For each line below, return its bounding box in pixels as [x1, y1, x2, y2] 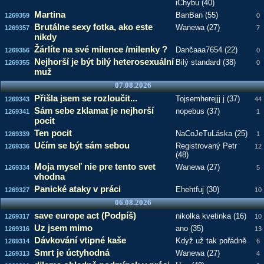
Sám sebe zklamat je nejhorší [34, 105, 154, 115]
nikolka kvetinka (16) [175, 212, 246, 220]
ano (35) [175, 224, 203, 233]
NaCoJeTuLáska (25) [175, 129, 247, 138]
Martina [34, 9, 65, 19]
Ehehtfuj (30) [175, 185, 219, 194]
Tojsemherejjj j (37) [175, 94, 240, 103]
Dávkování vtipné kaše [34, 235, 126, 245]
